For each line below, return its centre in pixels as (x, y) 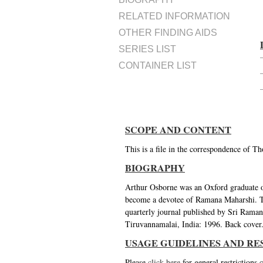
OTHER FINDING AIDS (168, 33)
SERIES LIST (147, 49)
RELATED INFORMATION (174, 16)
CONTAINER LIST (158, 65)
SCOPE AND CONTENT (178, 130)
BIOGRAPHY (155, 168)
